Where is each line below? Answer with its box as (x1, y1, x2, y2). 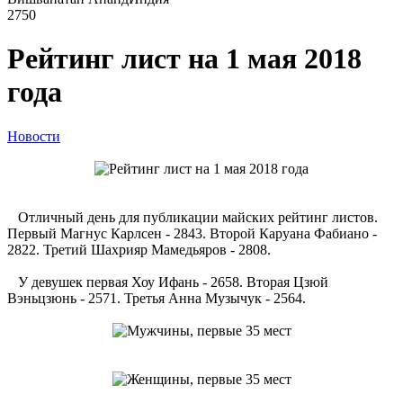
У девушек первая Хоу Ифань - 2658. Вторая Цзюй (7, 273, 328, 290)
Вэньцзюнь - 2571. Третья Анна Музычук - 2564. (7, 290, 306, 306)
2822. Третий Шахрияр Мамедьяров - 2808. (7, 241, 271, 257)
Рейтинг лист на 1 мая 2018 (7, 42, 362, 76)
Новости (7, 128, 60, 144)
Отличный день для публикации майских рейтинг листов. (7, 209, 378, 225)
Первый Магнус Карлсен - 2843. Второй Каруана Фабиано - (7, 225, 377, 241)
